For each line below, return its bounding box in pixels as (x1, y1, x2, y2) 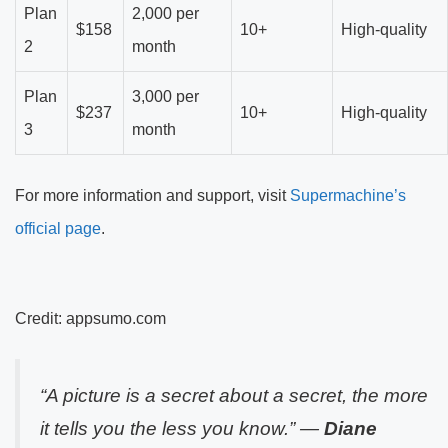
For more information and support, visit (15, 187, 290, 205)
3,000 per (132, 88, 199, 106)
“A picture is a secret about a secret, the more (40, 385, 428, 407)
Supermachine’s (290, 187, 406, 205)
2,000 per (132, 5, 199, 23)
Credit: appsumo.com (15, 310, 166, 328)
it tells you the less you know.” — (40, 418, 324, 440)
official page (15, 220, 101, 238)
